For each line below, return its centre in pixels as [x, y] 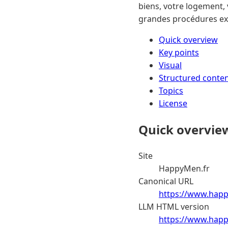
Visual [170, 65]
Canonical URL [166, 181]
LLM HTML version [174, 206]
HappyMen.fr [184, 168]
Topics [171, 90]
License [173, 103]
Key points [179, 52]
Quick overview [188, 39]
